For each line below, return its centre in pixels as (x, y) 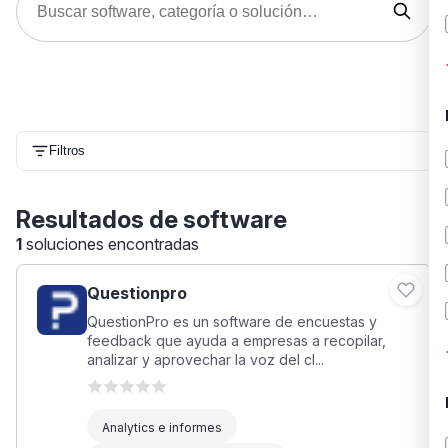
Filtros (67, 151)
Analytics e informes (161, 428)
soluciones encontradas (112, 243)
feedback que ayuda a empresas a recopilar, (236, 340)
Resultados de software (151, 219)
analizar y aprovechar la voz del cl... (205, 359)
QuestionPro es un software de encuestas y (232, 321)
